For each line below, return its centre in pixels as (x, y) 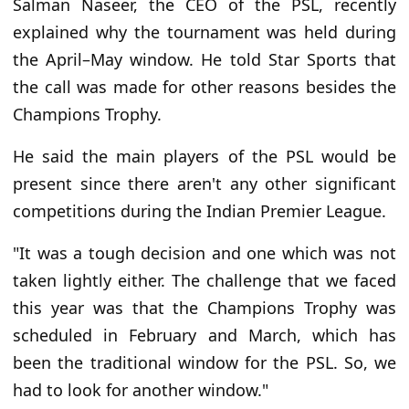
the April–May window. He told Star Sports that (204, 59)
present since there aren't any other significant (204, 183)
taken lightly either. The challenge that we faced (204, 280)
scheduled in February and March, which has (204, 335)
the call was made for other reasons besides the (204, 86)
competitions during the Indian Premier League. (199, 210)
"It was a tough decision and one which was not (204, 252)
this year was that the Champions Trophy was (204, 307)
